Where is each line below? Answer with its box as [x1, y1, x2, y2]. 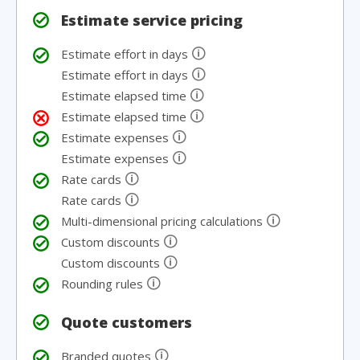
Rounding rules [61, 276, 146, 292]
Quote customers [61, 313, 192, 332]
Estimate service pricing [61, 10, 243, 30]
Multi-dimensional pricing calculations [61, 213, 266, 229]
